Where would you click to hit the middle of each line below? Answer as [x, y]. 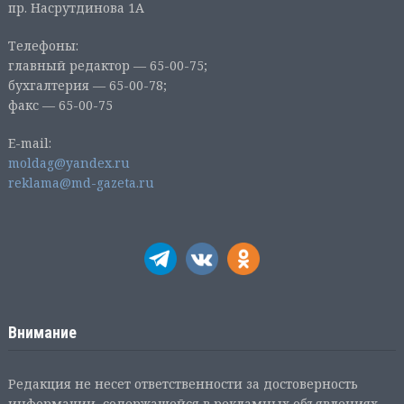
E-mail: [29, 142]
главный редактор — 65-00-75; [107, 65]
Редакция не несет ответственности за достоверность [183, 383]
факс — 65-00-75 [60, 105]
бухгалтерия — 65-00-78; [87, 85]
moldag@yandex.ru [69, 162]
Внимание [42, 332]
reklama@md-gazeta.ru [81, 182]
